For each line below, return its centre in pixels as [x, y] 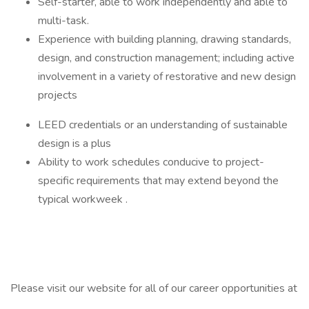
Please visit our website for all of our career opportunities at [154, 288]
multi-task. [63, 21]
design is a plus [74, 143]
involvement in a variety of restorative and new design [167, 77]
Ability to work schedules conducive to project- [151, 162]
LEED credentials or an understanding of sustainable [163, 125]
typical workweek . [83, 199]
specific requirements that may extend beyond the [158, 181]
